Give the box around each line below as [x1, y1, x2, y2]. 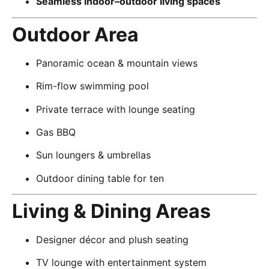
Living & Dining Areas [12, 199, 211, 223]
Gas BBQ [36, 125, 76, 138]
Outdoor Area [12, 22, 139, 46]
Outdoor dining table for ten [36, 172, 164, 184]
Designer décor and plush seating [36, 234, 189, 246]
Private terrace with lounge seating [36, 103, 195, 115]
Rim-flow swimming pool [36, 80, 149, 92]
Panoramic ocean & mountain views [36, 56, 198, 69]
